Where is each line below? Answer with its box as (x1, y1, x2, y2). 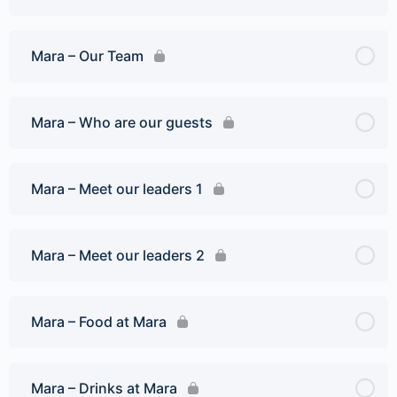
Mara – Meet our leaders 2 (31, 245, 205, 264)
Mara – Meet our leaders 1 (31, 179, 203, 198)
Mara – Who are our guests (31, 113, 213, 131)
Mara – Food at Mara (31, 312, 167, 331)
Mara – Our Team (31, 46, 144, 65)
